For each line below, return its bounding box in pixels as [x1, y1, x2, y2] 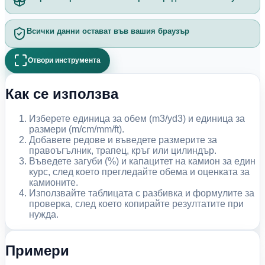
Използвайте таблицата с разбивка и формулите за [29, 188, 254, 199]
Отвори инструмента [28, 56, 101, 65]
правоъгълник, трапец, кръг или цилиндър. [29, 146, 216, 156]
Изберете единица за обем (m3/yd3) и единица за [29, 114, 245, 124]
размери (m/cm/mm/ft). [29, 124, 124, 135]
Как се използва [5, 85, 118, 102]
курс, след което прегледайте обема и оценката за [29, 167, 250, 177]
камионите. [29, 177, 78, 188]
